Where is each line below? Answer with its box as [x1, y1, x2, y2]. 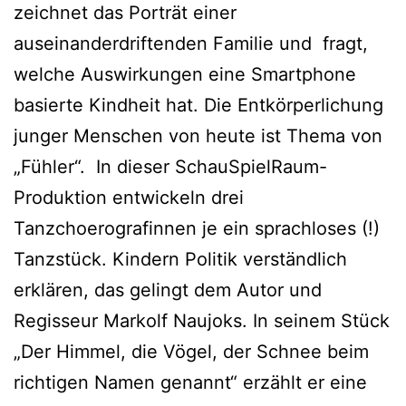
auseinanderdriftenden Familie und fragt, [14, 32, 368, 54]
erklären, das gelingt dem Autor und [14, 278, 322, 301]
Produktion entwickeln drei [14, 186, 244, 208]
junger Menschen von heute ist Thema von [14, 124, 382, 147]
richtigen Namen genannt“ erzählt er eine [14, 371, 367, 393]
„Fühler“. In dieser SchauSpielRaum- [14, 155, 327, 178]
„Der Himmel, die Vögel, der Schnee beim [14, 340, 369, 362]
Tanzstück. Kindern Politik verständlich [14, 247, 347, 270]
